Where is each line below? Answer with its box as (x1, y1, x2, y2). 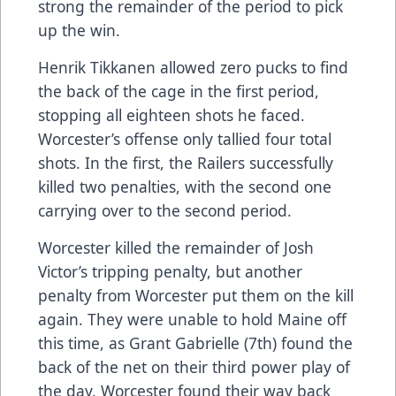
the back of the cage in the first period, (38, 80, 319, 102)
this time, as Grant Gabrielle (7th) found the (38, 331, 353, 354)
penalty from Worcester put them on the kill (38, 284, 354, 306)
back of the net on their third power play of (38, 355, 350, 377)
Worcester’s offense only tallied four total (38, 127, 331, 149)
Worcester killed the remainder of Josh (38, 236, 314, 258)
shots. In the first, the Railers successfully (38, 151, 333, 173)
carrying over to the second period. (38, 199, 292, 221)
